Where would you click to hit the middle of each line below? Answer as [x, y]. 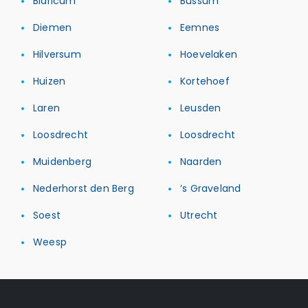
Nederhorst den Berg [84, 188]
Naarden [201, 162]
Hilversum [57, 54]
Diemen [53, 27]
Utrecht [199, 215]
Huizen [49, 81]
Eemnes [200, 27]
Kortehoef [205, 81]
